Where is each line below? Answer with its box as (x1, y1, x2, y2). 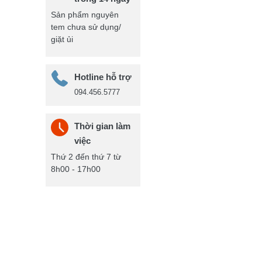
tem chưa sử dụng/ (51, 22, 122, 32)
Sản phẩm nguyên (51, 9, 119, 19)
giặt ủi (51, 34, 74, 44)
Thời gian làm (74, 120, 131, 131)
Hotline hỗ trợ (74, 71, 132, 82)
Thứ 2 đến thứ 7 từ (51, 151, 122, 161)
